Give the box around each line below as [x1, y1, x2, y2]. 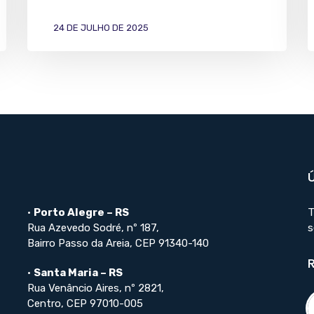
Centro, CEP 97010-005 [27, 296, 143, 310]
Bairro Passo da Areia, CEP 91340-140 [27, 236, 209, 250]
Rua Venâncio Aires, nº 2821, [27, 281, 164, 294]
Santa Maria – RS [34, 266, 123, 279]
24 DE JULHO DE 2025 [53, 22, 149, 33]
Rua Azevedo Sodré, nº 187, [27, 221, 159, 234]
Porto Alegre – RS [34, 205, 129, 219]
